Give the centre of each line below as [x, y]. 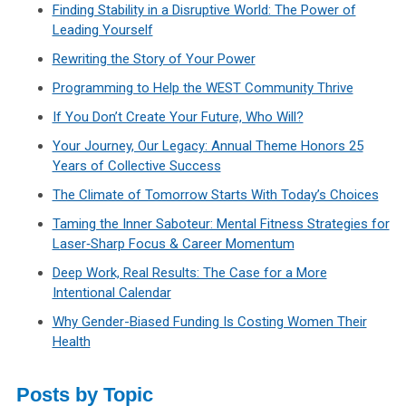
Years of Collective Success [136, 166]
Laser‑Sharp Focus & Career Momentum [173, 244]
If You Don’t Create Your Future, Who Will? [178, 117]
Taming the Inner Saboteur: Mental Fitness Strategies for [221, 224]
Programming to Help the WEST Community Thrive [203, 88]
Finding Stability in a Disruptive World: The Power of [204, 10]
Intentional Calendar [111, 293]
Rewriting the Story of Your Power [154, 59]
